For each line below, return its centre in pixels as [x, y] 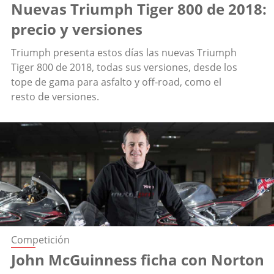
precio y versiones [77, 29]
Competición [40, 240]
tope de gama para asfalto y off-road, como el [116, 82]
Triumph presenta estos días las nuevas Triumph [124, 53]
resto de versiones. [55, 97]
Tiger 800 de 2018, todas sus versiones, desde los [124, 68]
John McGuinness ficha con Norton [138, 260]
